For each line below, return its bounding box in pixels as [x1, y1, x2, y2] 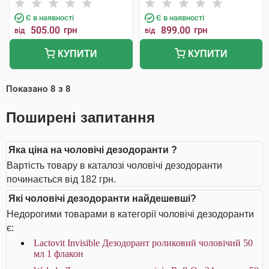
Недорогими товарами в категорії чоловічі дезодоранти [7, 209, 254, 219]
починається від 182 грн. [7, 174, 116, 184]
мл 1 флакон [34, 249, 83, 259]
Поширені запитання [6, 109, 155, 125]
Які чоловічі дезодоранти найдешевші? [8, 193, 196, 204]
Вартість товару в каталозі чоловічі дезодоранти [7, 160, 222, 171]
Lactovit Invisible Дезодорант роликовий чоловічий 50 [34, 238, 253, 248]
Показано [6, 83, 50, 94]
